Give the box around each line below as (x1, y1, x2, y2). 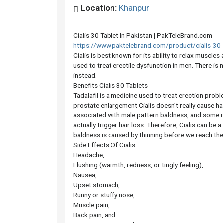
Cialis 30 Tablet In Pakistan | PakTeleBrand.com (73, 31, 212, 39)
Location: (78, 3, 119, 13)
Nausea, (73, 170, 97, 179)
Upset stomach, (73, 180, 120, 189)
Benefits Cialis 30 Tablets (73, 81, 148, 89)
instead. (73, 71, 97, 79)
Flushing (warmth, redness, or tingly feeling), (73, 160, 203, 169)
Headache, (73, 150, 104, 159)
